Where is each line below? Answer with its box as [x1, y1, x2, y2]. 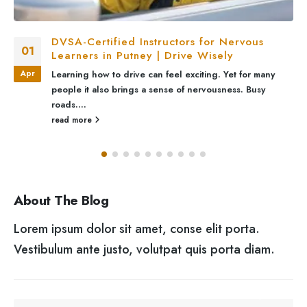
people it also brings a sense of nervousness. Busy [51, 83, 265, 97]
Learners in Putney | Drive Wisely [51, 47, 233, 64]
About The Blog [14, 191, 109, 210]
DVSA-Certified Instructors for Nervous [51, 34, 264, 50]
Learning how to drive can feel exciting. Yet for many [51, 68, 275, 82]
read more [51, 114, 95, 126]
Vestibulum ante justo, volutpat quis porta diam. [14, 241, 275, 259]
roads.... [51, 98, 86, 112]
